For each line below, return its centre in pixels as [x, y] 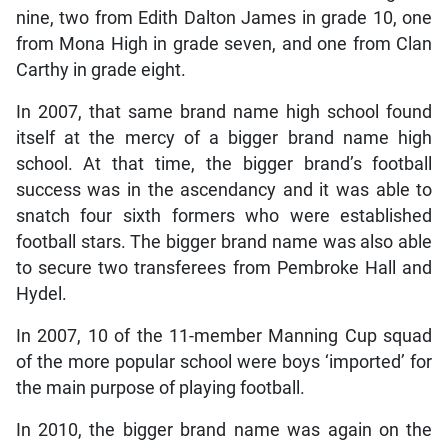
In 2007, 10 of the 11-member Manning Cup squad [224, 335]
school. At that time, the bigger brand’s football [224, 163]
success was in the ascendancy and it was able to [224, 189]
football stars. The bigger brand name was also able [224, 241]
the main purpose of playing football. [160, 387]
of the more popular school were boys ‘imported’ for [224, 361]
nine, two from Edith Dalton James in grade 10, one [224, 17]
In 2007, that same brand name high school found [224, 111]
